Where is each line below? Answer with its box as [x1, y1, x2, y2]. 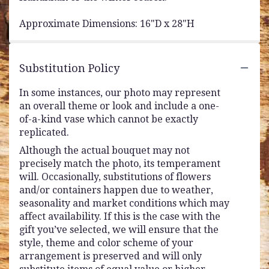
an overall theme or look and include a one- [19, 100, 219, 112]
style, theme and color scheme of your [19, 237, 193, 249]
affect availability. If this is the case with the [19, 210, 220, 222]
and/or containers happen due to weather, [19, 184, 213, 196]
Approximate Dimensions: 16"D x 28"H [19, 17, 195, 29]
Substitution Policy [19, 61, 119, 74]
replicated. [19, 126, 69, 138]
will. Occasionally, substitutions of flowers [19, 171, 211, 183]
